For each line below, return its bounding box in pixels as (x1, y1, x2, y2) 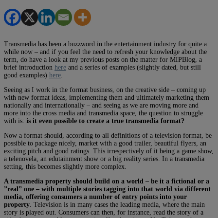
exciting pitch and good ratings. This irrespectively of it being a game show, (4, 147, 214, 155)
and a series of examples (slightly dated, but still (66, 63, 201, 71)
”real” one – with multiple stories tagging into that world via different (4, 185, 211, 193)
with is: (4, 117, 26, 125)
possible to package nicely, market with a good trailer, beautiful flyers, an (4, 139, 206, 147)
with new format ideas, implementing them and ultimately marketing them (4, 93, 209, 101)
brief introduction (4, 63, 54, 71)
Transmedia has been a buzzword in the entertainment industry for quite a (4, 40, 207, 48)
